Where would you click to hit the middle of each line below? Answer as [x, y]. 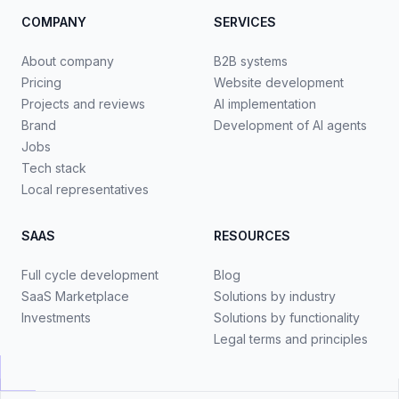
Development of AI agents [290, 125]
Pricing [41, 82]
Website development [279, 82]
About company [68, 61]
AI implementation [265, 104]
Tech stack [54, 168]
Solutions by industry [275, 296]
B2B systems [251, 61]
